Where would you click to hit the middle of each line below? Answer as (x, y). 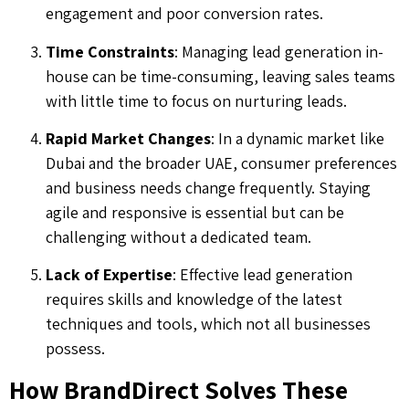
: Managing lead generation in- (279, 51)
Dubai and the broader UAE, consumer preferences (221, 163)
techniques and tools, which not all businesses (208, 324)
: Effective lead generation (262, 275)
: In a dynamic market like (298, 138)
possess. (75, 349)
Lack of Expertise (109, 275)
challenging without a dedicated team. (178, 236)
